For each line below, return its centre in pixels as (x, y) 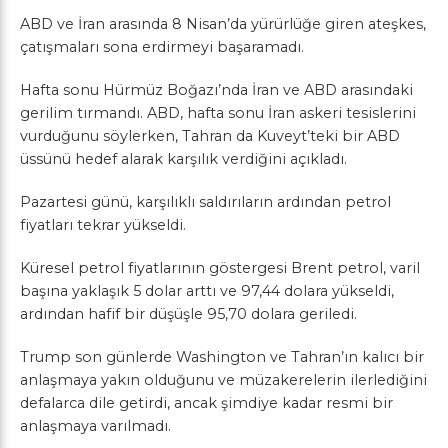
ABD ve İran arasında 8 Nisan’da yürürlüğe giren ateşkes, (223, 23)
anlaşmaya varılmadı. (95, 425)
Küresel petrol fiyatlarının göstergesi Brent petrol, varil (220, 267)
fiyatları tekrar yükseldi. (103, 224)
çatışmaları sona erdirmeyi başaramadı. (162, 46)
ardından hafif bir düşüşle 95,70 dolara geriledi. (188, 313)
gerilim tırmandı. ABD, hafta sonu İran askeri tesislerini (218, 112)
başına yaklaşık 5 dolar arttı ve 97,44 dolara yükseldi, (207, 290)
